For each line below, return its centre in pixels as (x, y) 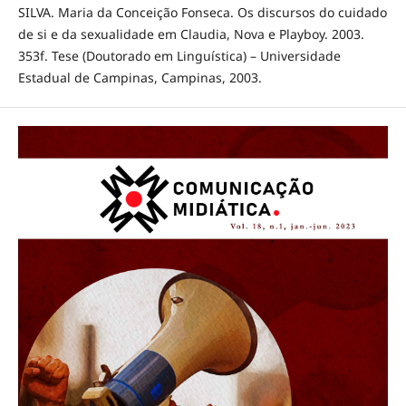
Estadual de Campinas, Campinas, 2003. (140, 78)
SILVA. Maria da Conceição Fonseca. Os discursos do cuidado (202, 13)
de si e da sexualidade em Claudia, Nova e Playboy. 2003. (191, 34)
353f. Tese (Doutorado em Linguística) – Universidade (179, 56)
